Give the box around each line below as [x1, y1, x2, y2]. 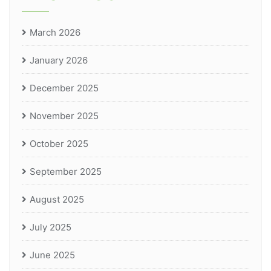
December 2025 [30, 82, 99, 94]
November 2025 [30, 110, 99, 122]
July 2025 [30, 221, 71, 233]
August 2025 [30, 194, 84, 206]
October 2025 [30, 138, 88, 150]
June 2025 [30, 249, 75, 261]
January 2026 [30, 54, 88, 67]
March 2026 [30, 27, 80, 39]
